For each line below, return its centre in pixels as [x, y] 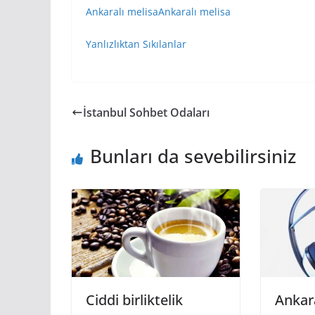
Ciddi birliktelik [134, 300]
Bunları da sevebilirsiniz [193, 156]
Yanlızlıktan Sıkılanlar [136, 44]
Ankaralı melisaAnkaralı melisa [158, 11]
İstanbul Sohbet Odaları [146, 112]
